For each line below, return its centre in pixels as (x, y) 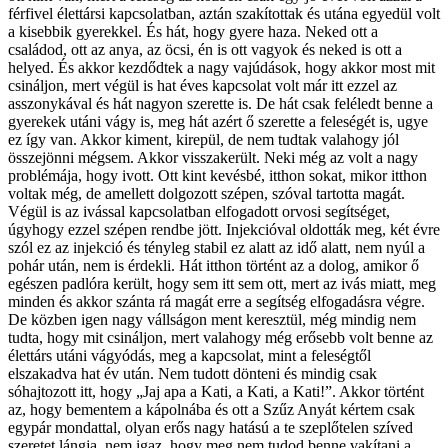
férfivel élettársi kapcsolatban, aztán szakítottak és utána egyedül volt (224, 13)
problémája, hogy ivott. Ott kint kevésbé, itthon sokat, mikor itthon (217, 175)
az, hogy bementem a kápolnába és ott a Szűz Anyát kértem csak (211, 409)
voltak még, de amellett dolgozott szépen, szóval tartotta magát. (206, 193)
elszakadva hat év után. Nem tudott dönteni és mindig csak (192, 373)
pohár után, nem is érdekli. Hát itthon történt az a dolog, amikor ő (213, 265)
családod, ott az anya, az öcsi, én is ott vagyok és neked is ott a (205, 49)
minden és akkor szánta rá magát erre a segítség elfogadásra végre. (216, 301)
